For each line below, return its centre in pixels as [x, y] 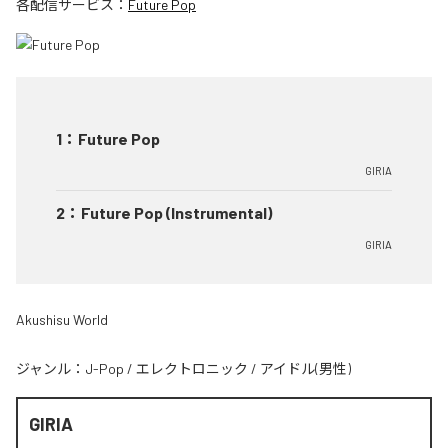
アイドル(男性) [305, 368]
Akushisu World [62, 319]
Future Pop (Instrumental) [176, 212]
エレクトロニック [192, 368]
